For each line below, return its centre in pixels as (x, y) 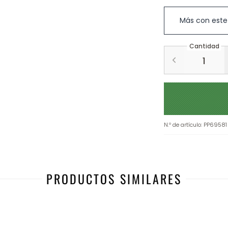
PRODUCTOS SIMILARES (114, 179)
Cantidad (204, 46)
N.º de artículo (182, 125)
